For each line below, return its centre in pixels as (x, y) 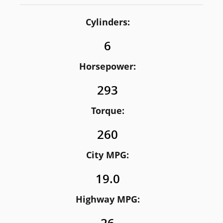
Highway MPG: (108, 199)
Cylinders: (108, 22)
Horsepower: (108, 66)
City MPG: (108, 155)
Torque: (108, 111)
